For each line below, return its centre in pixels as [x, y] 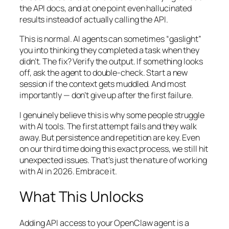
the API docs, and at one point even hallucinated [106, 8]
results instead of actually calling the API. [94, 20]
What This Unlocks [82, 197]
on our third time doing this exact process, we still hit [114, 148]
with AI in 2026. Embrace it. [68, 171]
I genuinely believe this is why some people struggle [112, 115]
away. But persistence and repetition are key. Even [110, 137]
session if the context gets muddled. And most [103, 84]
